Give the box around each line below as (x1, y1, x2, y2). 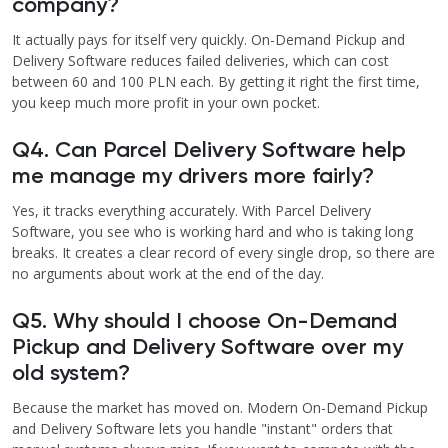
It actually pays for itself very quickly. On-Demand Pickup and (12, 30, 405, 50)
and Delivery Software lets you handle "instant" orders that (12, 419, 393, 439)
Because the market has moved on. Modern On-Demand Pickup (12, 398, 428, 418)
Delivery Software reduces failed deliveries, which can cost (12, 51, 389, 71)
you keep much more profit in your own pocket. (12, 93, 320, 113)
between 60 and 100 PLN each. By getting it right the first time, (12, 72, 420, 92)
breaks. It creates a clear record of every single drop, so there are (12, 243, 435, 263)
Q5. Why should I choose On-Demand (12, 311, 397, 334)
